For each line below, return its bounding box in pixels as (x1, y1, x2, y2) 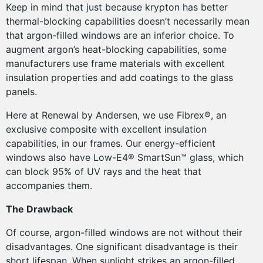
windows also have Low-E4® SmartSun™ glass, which (6, 151, 244, 163)
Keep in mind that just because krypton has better (6, 1, 228, 13)
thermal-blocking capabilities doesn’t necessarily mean (6, 15, 249, 27)
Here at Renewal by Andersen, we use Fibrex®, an (6, 109, 227, 121)
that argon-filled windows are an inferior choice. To (6, 29, 234, 41)
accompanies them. (6, 180, 95, 191)
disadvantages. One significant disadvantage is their (6, 241, 238, 252)
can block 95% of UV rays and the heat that (6, 166, 201, 177)
